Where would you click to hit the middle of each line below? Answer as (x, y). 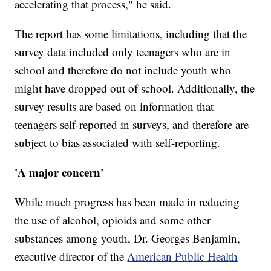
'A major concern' (59, 172)
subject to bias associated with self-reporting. (118, 143)
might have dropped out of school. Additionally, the (135, 88)
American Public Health (183, 256)
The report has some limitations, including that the (131, 34)
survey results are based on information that (114, 106)
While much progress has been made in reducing (127, 202)
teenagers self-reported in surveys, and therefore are (132, 125)
